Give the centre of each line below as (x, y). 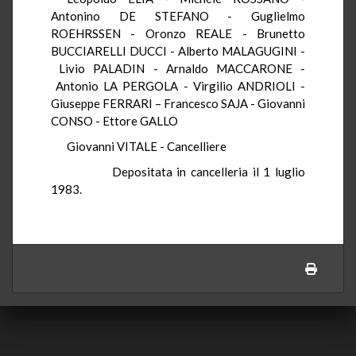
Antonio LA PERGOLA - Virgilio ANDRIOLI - (178, 85)
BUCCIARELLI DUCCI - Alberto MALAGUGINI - (178, 50)
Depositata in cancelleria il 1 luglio (186, 171)
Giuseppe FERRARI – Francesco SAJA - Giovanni (178, 103)
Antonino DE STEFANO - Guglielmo (178, 15)
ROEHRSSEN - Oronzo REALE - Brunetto (178, 33)
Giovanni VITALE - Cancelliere (147, 146)
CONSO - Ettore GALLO (114, 120)
